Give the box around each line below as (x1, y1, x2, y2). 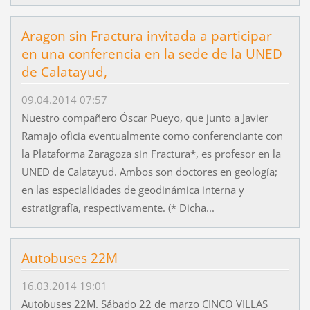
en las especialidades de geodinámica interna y (21, 183, 244, 197)
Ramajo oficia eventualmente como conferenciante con (21, 129, 283, 143)
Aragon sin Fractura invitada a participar (21, 26, 272, 45)
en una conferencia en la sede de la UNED (21, 44, 282, 63)
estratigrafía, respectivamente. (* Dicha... (21, 201, 215, 215)
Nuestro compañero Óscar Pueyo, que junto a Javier (21, 111, 268, 125)
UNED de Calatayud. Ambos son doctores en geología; (21, 165, 277, 179)
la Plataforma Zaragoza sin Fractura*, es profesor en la (21, 147, 281, 161)
